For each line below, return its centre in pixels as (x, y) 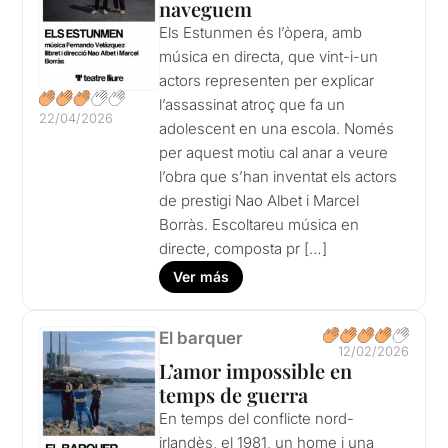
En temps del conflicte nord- (257, 419)
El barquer (201, 338)
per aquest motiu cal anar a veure (274, 153)
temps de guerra (234, 395)
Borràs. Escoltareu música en (259, 225)
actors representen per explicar (267, 81)
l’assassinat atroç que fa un (252, 105)
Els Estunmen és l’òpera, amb (261, 33)
